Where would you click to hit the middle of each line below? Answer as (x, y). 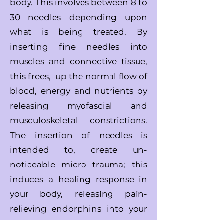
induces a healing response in (79, 179)
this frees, (33, 76)
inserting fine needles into (79, 47)
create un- (119, 150)
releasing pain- (111, 194)
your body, (42, 194)
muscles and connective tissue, (79, 61)
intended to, (50, 150)
